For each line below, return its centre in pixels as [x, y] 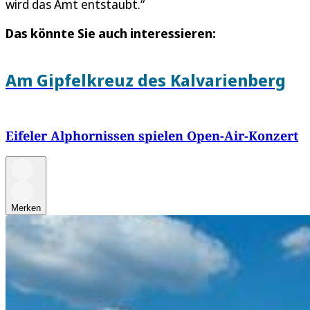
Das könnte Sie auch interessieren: [111, 33]
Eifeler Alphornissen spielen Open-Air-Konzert [152, 135]
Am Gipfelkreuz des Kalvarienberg [146, 80]
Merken [26, 208]
